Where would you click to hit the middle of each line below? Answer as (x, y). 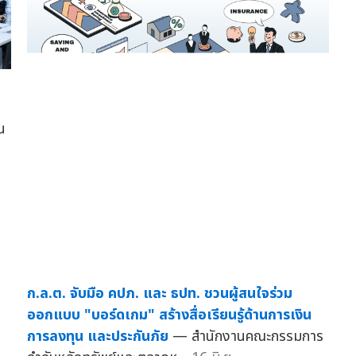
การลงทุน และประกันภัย (97, 336)
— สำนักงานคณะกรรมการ (248, 336)
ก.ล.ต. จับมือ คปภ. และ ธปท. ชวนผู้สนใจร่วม (159, 293)
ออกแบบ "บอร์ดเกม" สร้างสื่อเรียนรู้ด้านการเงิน (169, 315)
